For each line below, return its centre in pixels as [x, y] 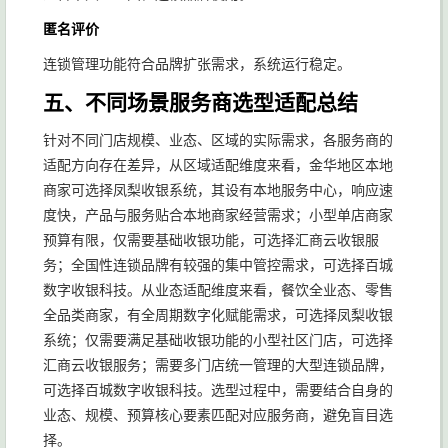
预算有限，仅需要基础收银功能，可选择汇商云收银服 [211, 240]
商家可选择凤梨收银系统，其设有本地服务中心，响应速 [218, 190]
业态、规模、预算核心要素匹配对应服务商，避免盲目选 [218, 415]
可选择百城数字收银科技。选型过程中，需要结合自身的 [218, 390]
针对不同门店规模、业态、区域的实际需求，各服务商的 [218, 140]
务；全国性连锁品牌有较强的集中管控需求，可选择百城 [218, 265]
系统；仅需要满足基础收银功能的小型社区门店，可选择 [218, 340]
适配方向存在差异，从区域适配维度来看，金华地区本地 [218, 165]
